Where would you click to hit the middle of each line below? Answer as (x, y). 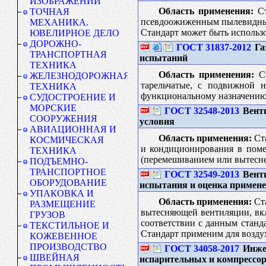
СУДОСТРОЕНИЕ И (73, 97)
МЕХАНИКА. (59, 22)
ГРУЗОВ (47, 215)
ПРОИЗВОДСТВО (68, 247)
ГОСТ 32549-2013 (202, 174)
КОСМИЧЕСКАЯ (67, 140)
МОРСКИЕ (53, 108)
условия (157, 121)
